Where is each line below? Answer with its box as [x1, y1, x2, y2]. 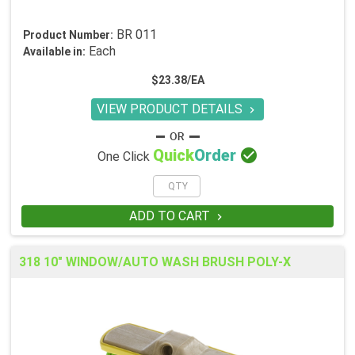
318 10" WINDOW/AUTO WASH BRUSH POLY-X [19, 254, 291, 270]
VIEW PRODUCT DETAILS [97, 101, 246, 117]
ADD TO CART [128, 208, 213, 224]
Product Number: [23, 29, 113, 42]
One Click [97, 149, 153, 165]
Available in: [23, 45, 86, 59]
